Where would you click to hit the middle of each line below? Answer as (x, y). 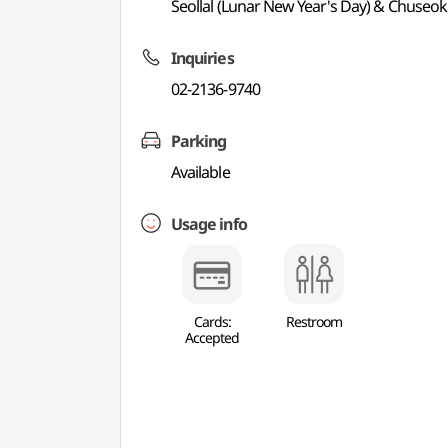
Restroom (314, 321)
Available (200, 172)
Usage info (209, 224)
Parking (199, 141)
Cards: (212, 321)
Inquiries (202, 58)
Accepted (212, 337)
